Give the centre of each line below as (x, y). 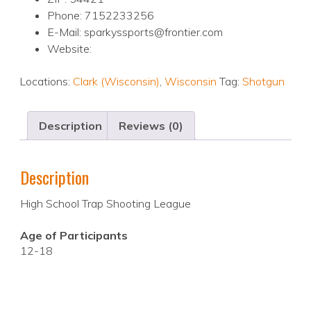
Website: (69, 49)
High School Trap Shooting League (106, 204)
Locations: (46, 82)
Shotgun (263, 82)
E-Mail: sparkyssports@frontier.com (135, 32)
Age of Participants (74, 236)
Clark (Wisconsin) (116, 82)
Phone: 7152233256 (101, 16)
